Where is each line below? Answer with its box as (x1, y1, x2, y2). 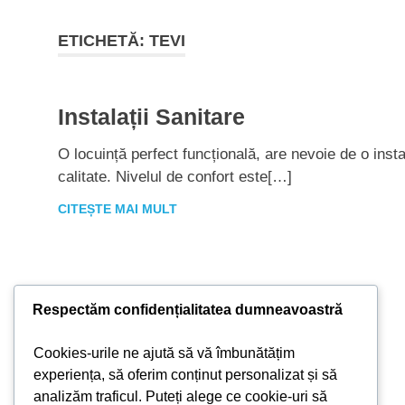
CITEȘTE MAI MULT (58, 202, 177, 217)
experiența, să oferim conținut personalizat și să (33, 367, 337, 383)
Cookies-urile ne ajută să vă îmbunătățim (33, 345, 295, 362)
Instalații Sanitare (58, 104, 245, 130)
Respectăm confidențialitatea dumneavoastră (33, 302, 343, 318)
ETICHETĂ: (58, 32, 149, 51)
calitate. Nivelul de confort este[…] (58, 168, 292, 186)
